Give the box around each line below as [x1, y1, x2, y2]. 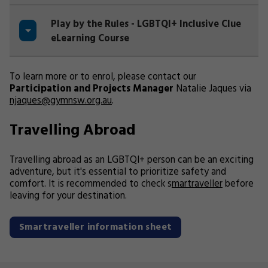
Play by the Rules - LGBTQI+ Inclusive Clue [51, 17, 242, 32]
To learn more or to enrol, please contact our [10, 69, 196, 85]
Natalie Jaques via [173, 81, 251, 97]
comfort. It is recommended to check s [10, 176, 172, 192]
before [223, 176, 254, 192]
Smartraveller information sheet [19, 220, 172, 235]
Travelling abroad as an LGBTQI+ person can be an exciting [10, 153, 254, 168]
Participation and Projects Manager [10, 81, 173, 97]
